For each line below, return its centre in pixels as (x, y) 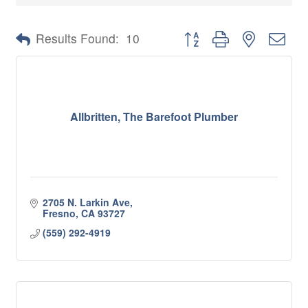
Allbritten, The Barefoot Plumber (154, 116)
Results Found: (77, 38)
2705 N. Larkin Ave (86, 202)
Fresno (59, 213)
